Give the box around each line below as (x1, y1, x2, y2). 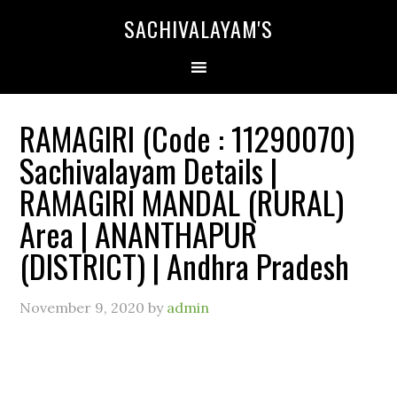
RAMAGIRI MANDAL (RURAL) (19, 178, 345, 225)
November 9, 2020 (19, 299, 145, 316)
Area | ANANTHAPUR (19, 210, 258, 257)
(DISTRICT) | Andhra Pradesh (19, 242, 350, 289)
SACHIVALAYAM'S (124, 12, 273, 44)
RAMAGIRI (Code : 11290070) (19, 114, 355, 161)
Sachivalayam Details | (19, 146, 278, 193)
